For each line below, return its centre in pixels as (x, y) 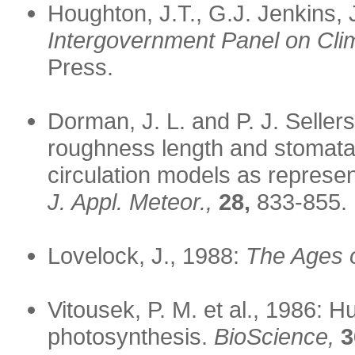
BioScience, (274, 337)
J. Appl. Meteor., (130, 202)
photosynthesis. (131, 337)
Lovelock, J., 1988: (147, 256)
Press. (80, 67)
